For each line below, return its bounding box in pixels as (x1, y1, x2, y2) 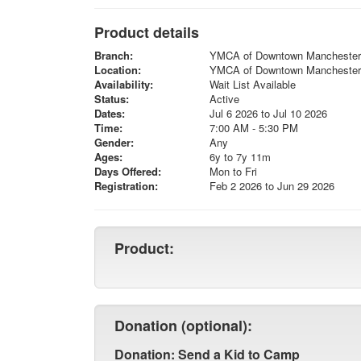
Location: (94, 62, 141, 77)
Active (209, 91, 239, 106)
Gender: (94, 135, 134, 150)
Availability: (94, 77, 153, 92)
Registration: (94, 178, 158, 193)
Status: (94, 91, 129, 106)
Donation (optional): (114, 315, 252, 336)
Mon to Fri (209, 164, 257, 179)
